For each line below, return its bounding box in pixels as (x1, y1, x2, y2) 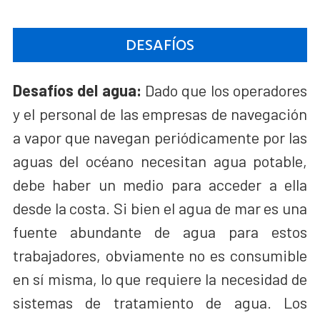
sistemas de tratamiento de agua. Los (12, 292, 308, 311)
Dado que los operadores (141, 80, 308, 99)
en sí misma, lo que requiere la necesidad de (12, 269, 308, 288)
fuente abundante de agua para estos (12, 221, 308, 241)
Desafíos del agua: (12, 80, 141, 99)
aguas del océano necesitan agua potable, (12, 151, 308, 170)
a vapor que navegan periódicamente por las (12, 127, 308, 146)
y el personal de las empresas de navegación (12, 104, 308, 123)
